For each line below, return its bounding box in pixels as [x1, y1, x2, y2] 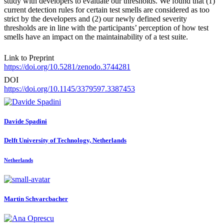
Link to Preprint [4, 53, 54, 62]
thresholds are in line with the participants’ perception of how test [4, 23, 208, 32]
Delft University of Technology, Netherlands [4, 136, 126, 144]
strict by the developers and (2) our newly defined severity [4, 14, 187, 23]
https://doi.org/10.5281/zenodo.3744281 [4, 62, 130, 71]
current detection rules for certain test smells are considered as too [4, 5, 209, 14]
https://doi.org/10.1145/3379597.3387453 [4, 84, 135, 93]
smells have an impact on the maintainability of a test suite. [4, 32, 188, 41]
